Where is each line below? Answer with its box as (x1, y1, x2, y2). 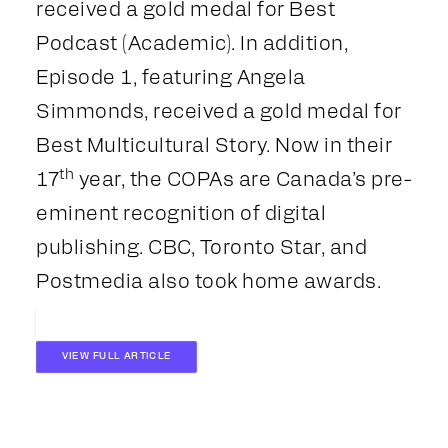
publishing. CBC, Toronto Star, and (36, 239, 367, 259)
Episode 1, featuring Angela (36, 69, 306, 89)
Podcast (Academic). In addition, (36, 35, 348, 55)
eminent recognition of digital (36, 205, 326, 225)
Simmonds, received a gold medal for (36, 103, 402, 123)
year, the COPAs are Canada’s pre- (74, 171, 411, 191)
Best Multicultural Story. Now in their (36, 137, 392, 157)
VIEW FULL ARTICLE (61, 352, 172, 362)
